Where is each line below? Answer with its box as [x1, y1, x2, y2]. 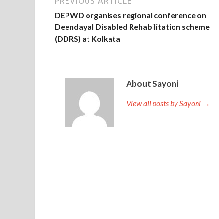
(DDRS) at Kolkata [55, 33, 120, 43]
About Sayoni [126, 78, 178, 88]
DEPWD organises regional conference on [55, 10, 206, 20]
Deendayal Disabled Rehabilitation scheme [55, 22, 210, 31]
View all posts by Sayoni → [126, 98, 210, 108]
